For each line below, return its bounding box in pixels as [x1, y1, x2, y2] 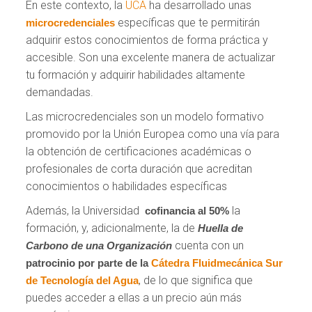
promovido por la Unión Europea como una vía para [26, 127, 280, 141]
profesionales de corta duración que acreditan [26, 162, 253, 175]
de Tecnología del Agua [26, 274, 139, 286]
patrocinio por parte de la [26, 256, 152, 269]
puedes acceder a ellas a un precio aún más [26, 290, 242, 304]
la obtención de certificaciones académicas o [26, 144, 252, 158]
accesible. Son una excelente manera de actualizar [26, 50, 276, 64]
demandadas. [26, 85, 94, 99]
